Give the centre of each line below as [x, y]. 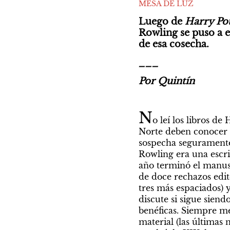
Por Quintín [166, 81]
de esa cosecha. [175, 44]
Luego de [161, 21]
